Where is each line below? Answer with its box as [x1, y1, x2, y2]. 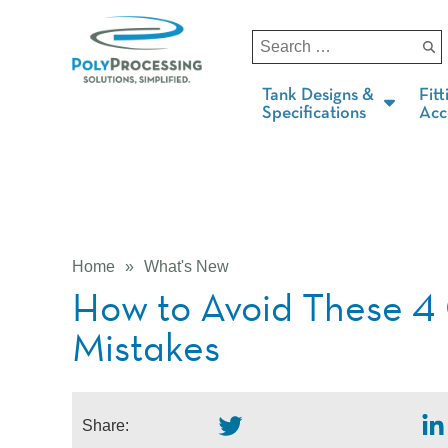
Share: [82, 417, 129, 434]
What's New [144, 258, 229, 275]
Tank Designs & [262, 86, 374, 104]
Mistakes [72, 323, 220, 371]
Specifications [262, 104, 366, 122]
